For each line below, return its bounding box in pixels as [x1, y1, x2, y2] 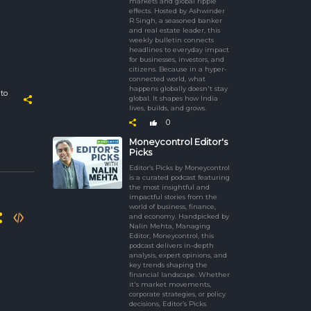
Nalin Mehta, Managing [129, 221, 210, 230]
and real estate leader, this [129, 26, 220, 34]
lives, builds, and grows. [129, 103, 206, 112]
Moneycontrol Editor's [129, 136, 228, 147]
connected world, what [129, 74, 205, 83]
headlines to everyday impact [129, 45, 229, 53]
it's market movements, [129, 280, 211, 288]
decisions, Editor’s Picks [129, 299, 206, 308]
